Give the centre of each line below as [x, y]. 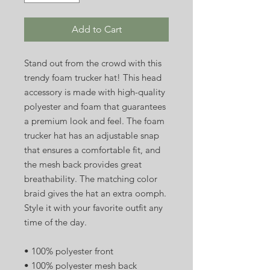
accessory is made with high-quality [95, 92]
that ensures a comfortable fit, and [92, 150]
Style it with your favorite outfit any [93, 208]
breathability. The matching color [91, 179]
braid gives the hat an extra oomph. [95, 193]
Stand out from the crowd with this [93, 63]
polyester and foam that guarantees [95, 106]
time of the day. [55, 222]
